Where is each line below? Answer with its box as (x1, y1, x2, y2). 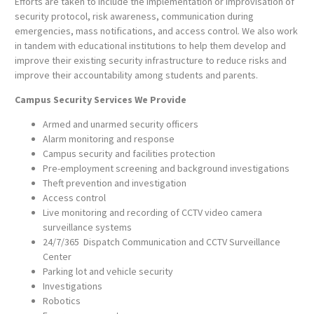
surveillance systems (43, 221, 132, 234)
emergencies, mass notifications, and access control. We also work (15, 24, 298, 37)
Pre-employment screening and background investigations (43, 162, 289, 175)
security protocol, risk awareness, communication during (15, 9, 254, 22)
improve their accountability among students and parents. (15, 68, 258, 81)
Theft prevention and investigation (43, 177, 186, 190)
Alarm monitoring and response (43, 132, 175, 146)
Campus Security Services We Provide (15, 93, 186, 106)
